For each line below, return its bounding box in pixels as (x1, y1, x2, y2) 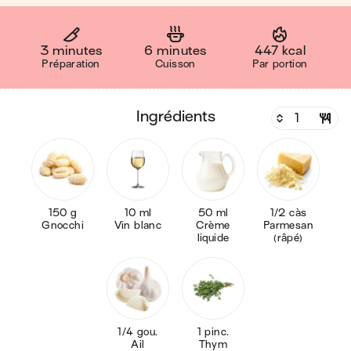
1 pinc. (197, 326, 230, 338)
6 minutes (144, 44, 207, 58)
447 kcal (254, 44, 306, 58)
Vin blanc (121, 219, 162, 231)
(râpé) (273, 232, 303, 244)
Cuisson (155, 58, 196, 70)
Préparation (42, 58, 100, 70)
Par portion (252, 58, 308, 70)
